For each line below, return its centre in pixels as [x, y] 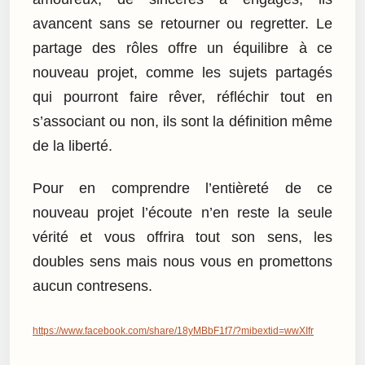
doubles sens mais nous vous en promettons [182, 262]
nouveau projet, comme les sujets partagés [182, 72]
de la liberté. [73, 145]
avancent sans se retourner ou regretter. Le [182, 23]
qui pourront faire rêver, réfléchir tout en [182, 97]
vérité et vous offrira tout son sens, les [182, 237]
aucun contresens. [92, 286]
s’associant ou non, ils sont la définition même [182, 121]
